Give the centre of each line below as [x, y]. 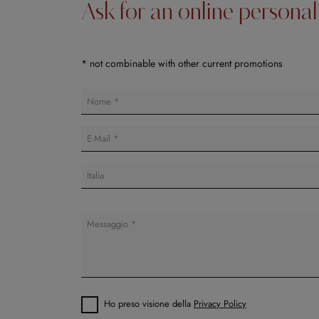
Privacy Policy [220, 304]
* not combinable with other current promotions [182, 64]
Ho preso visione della [149, 304]
